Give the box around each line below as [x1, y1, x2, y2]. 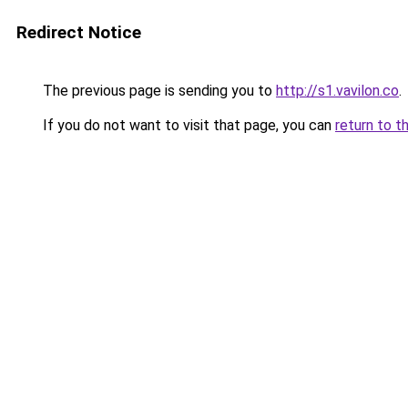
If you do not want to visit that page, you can [39, 117, 335, 134]
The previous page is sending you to [39, 82, 276, 99]
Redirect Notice [16, 22, 141, 43]
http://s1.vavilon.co [276, 82, 399, 99]
